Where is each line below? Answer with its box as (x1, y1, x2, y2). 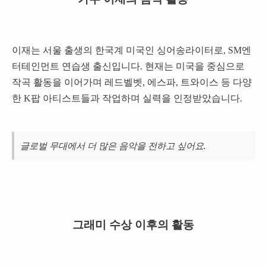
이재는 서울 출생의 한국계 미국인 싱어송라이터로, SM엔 (11, 45, 251, 55)
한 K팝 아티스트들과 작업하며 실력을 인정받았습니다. (11, 93, 242, 103)
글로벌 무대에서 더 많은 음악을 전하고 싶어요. (20, 139, 206, 151)
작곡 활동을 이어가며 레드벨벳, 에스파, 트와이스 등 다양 (11, 77, 252, 87)
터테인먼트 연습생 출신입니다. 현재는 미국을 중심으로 (11, 61, 245, 71)
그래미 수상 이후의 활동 (72, 218, 194, 231)
